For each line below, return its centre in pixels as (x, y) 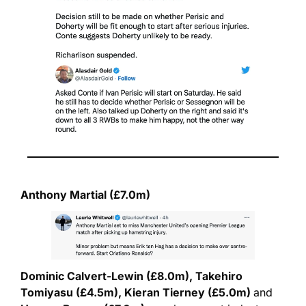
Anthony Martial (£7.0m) (85, 195)
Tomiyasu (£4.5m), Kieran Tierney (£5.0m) (137, 292)
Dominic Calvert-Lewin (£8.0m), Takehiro (131, 276)
